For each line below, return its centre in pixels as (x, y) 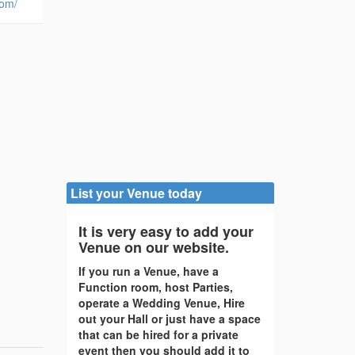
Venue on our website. (153, 248)
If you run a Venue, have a (148, 271)
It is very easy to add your (166, 232)
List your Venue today (136, 193)
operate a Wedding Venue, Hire (161, 303)
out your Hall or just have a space (169, 319)
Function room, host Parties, (155, 287)
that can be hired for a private (158, 335)
